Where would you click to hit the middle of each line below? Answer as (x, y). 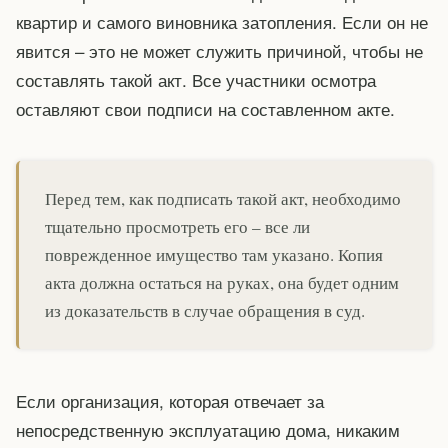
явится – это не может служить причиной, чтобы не (219, 51)
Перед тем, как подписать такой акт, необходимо (223, 198)
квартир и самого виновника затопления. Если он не (222, 22)
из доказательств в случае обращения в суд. (205, 310)
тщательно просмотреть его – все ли (177, 226)
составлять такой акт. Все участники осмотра (196, 80)
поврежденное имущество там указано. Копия (214, 254)
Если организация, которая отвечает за (170, 401)
